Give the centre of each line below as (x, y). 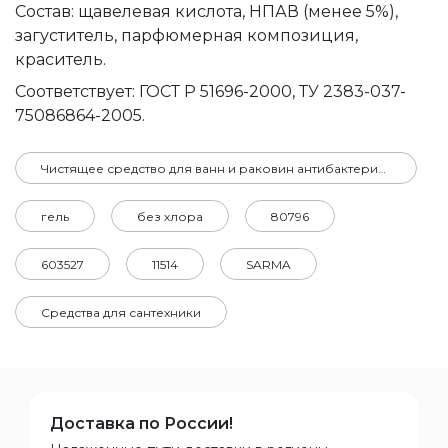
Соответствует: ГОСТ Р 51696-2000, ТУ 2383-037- (210, 91)
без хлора (170, 216)
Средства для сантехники (121, 312)
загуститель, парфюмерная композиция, (186, 35)
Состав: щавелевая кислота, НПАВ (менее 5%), (206, 11)
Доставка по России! (141, 423)
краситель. (60, 59)
